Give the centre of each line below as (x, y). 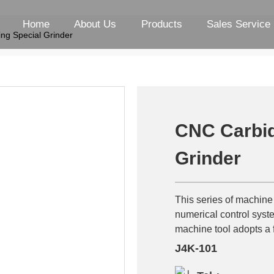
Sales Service (238, 24)
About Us (95, 24)
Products (161, 24)
